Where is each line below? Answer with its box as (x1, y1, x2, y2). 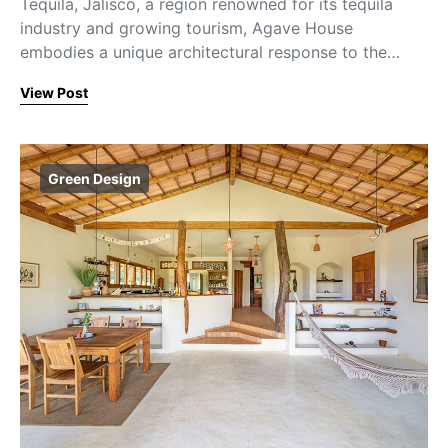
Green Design (48, 170, 141, 188)
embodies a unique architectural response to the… (20, 42, 400, 63)
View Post (20, 84, 88, 102)
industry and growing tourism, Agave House (20, 18, 353, 39)
